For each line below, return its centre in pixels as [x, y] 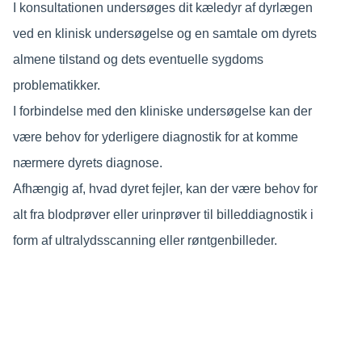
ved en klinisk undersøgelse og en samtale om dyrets [164, 33]
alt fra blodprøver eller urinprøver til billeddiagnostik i [163, 214]
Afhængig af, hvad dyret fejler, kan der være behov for [165, 188]
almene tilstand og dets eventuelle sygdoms [138, 59]
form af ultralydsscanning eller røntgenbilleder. [145, 240]
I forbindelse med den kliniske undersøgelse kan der [162, 111]
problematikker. [56, 85]
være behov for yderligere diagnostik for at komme [155, 137]
